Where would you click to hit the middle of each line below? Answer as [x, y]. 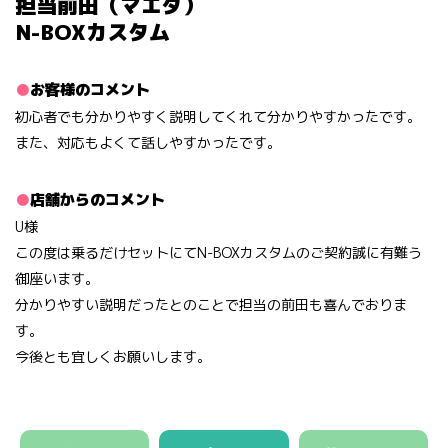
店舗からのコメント [97, 199]
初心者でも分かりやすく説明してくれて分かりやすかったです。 [218, 116]
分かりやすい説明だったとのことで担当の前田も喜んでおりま [211, 304]
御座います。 [57, 278]
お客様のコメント [90, 89]
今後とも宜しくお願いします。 [113, 356]
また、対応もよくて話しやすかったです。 [148, 142]
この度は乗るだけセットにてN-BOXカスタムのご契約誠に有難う [218, 252]
